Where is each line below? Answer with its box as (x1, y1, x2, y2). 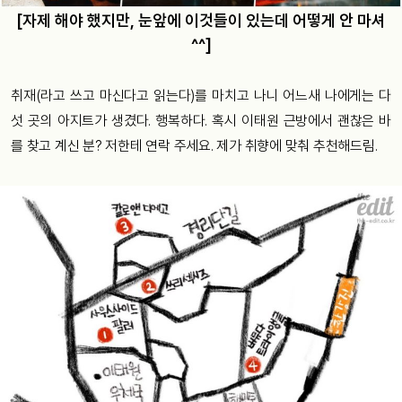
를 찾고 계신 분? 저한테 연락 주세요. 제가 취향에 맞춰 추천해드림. (11, 137, 378, 155)
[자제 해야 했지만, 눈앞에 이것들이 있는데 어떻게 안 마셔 (16, 11, 386, 31)
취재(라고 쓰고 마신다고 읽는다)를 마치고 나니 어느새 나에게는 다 (11, 87, 391, 105)
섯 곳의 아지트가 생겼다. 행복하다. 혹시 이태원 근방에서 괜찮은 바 (11, 112, 391, 130)
